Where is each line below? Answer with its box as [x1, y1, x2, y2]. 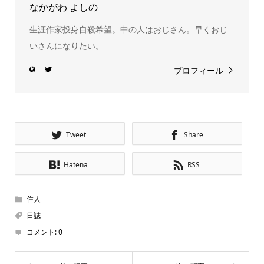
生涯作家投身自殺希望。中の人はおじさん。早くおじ [29, 23, 227, 35]
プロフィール [174, 64, 224, 76]
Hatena [64, 159, 88, 170]
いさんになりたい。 [29, 39, 104, 51]
